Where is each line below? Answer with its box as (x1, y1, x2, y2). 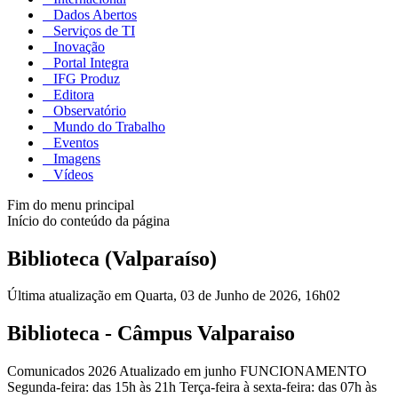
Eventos (50, 134, 99, 150)
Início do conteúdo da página (7, 212, 170, 228)
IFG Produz (50, 70, 120, 86)
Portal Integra (50, 54, 129, 70)
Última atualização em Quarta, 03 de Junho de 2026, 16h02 (7, 288, 340, 304)
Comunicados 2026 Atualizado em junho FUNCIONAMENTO (7, 363, 367, 379)
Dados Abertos (50, 6, 137, 22)
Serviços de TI (50, 22, 135, 38)
